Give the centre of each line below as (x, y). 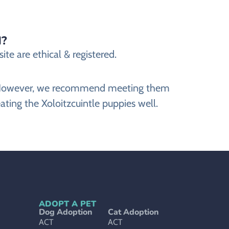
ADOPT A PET (67, 204)
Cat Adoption (133, 212)
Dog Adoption (66, 212)
